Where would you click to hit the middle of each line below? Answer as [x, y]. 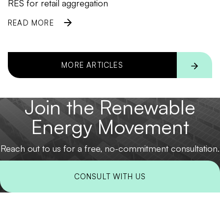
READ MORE [31, 23]
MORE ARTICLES [92, 65]
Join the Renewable [110, 107]
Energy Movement [110, 127]
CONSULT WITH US [110, 177]
